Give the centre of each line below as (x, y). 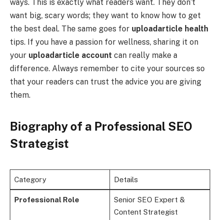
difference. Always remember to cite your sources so (107, 69)
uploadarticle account (70, 55)
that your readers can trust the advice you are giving (106, 82)
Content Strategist (146, 212)
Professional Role (46, 199)
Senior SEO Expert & (149, 199)
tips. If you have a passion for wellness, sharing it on (104, 42)
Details (126, 179)
